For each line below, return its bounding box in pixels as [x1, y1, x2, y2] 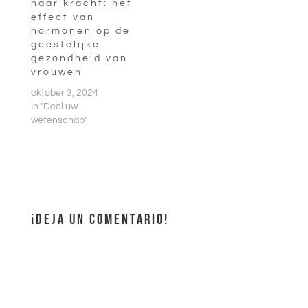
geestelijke [30, 39, 100, 49]
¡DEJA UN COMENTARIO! [30, 210, 169, 228]
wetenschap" [30, 115, 87, 125]
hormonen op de [30, 25, 131, 36]
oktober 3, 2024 [30, 87, 98, 98]
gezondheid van [30, 53, 128, 63]
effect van [30, 12, 95, 22]
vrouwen [30, 67, 82, 77]
